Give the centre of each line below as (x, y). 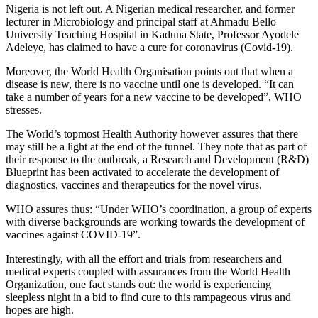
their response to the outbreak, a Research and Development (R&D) (157, 159)
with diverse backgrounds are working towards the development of (155, 221)
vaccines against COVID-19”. (73, 234)
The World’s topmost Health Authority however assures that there (152, 133)
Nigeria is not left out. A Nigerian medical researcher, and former (150, 9)
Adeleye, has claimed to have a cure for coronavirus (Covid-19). (149, 47)
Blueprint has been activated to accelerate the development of (142, 172)
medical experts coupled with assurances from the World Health (148, 271)
